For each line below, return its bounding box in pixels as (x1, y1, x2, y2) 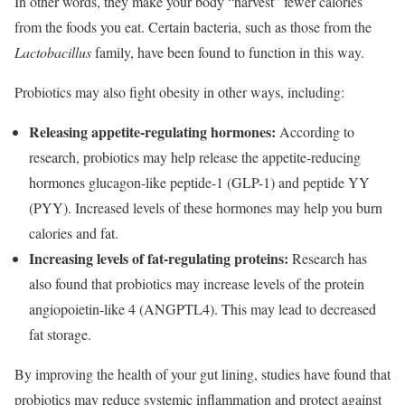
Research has (288, 248, 367, 268)
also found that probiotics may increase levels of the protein (29, 273, 364, 293)
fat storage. (29, 324, 91, 344)
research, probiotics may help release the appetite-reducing (29, 146, 361, 166)
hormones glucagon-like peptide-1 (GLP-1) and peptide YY (29, 172, 370, 192)
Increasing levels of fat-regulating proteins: (29, 247, 288, 268)
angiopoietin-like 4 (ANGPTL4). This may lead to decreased (29, 298, 376, 318)
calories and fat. (29, 222, 118, 242)
